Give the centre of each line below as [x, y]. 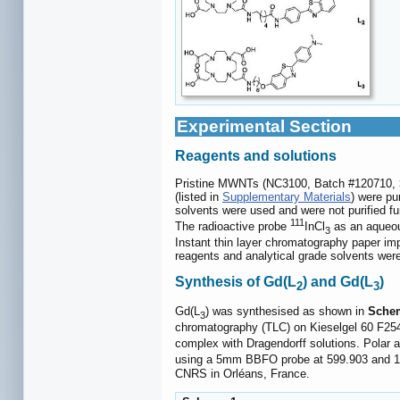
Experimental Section [264, 127]
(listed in [199, 196]
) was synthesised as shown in [287, 312]
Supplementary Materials [287, 196]
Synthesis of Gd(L [236, 281]
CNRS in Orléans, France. [242, 373]
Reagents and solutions [256, 156]
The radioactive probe [233, 227]
